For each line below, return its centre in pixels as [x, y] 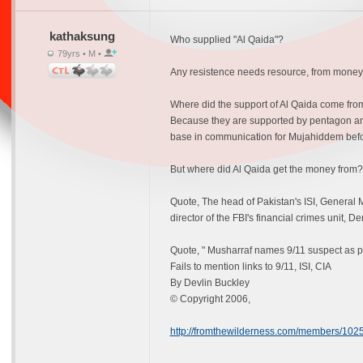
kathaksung [82, 36]
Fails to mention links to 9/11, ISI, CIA [250, 267]
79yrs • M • [79, 53]
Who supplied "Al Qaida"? [226, 40]
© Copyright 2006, [210, 299]
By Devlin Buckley [209, 283]
